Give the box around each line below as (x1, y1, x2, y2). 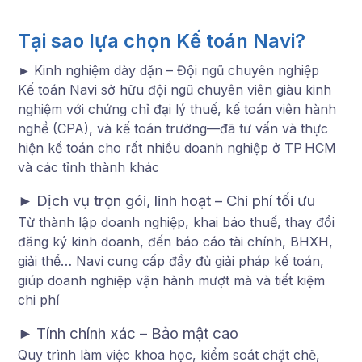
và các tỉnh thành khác (18, 158, 159, 175)
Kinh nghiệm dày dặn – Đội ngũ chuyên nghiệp (34, 61, 319, 78)
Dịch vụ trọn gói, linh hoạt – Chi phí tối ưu (36, 191, 315, 210)
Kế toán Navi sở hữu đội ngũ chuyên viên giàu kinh (18, 81, 331, 98)
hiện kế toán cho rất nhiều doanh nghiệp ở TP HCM (18, 139, 336, 156)
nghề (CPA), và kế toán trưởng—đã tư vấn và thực (18, 120, 328, 137)
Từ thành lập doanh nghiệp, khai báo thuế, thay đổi (18, 213, 335, 230)
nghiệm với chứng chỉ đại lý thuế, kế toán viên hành (18, 100, 336, 117)
